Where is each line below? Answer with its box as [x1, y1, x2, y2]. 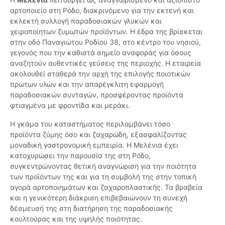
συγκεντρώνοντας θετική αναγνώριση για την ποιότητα [10, 162, 196, 171]
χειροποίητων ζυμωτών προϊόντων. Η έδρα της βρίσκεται [10, 27, 202, 36]
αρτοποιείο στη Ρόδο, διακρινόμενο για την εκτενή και [10, 6, 194, 15]
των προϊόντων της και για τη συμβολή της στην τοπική [10, 172, 196, 181]
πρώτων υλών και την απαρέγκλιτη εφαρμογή [10, 80, 164, 89]
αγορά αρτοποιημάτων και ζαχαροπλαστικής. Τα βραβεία [10, 183, 202, 192]
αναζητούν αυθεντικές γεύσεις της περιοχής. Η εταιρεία [10, 59, 201, 68]
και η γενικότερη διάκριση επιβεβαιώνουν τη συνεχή [10, 193, 187, 202]
